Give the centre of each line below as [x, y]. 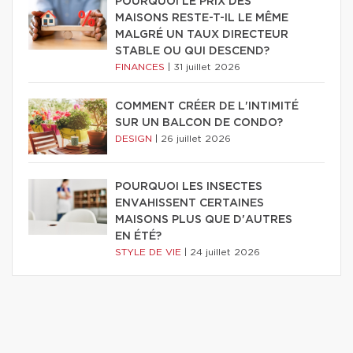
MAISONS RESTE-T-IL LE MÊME [202, 19]
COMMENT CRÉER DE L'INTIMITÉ [207, 107]
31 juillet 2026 [207, 67]
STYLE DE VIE [150, 253]
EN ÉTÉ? [138, 237]
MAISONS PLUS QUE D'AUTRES [204, 220]
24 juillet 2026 [225, 253]
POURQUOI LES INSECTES [189, 187]
